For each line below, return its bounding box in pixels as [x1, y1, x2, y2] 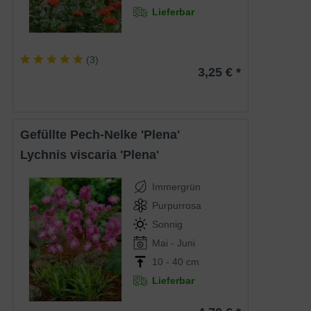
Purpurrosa [152, 199, 202, 211]
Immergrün [152, 180, 201, 192]
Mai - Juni [152, 237, 196, 249]
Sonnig [152, 218, 183, 230]
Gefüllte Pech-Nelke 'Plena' [30, 127, 180, 142]
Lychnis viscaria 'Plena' [27, 147, 160, 162]
